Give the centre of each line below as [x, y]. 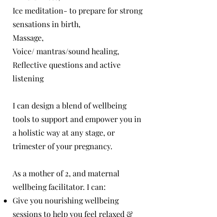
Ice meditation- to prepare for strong [77, 10]
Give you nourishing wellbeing [66, 200]
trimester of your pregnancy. [62, 146]
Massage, [28, 38]
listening [28, 78]
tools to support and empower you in [77, 119]
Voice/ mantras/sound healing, [66, 51]
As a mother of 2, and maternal [66, 173]
